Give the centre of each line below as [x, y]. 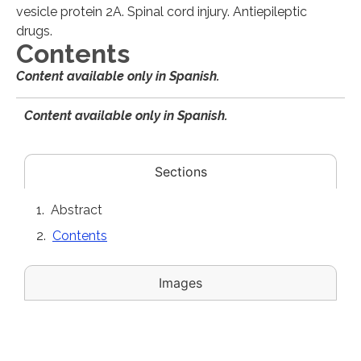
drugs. [34, 31]
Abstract [77, 210]
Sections [180, 171]
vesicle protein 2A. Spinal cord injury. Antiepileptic [162, 11]
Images [180, 282]
